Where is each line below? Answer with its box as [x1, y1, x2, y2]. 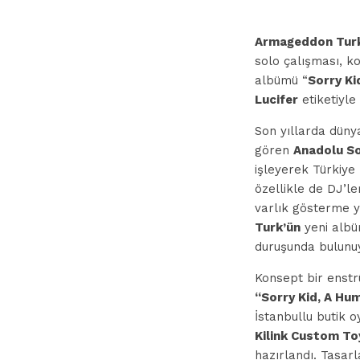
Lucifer [255, 92, 298, 107]
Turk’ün [255, 220, 301, 235]
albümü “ [255, 73, 308, 88]
